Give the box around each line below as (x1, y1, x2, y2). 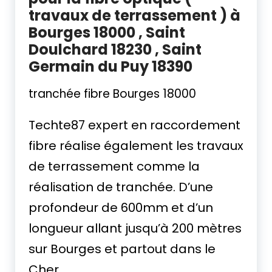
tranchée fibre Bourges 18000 (29, 86, 196, 102)
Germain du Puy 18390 (29, 56, 192, 76)
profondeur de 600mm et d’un (29, 199, 213, 216)
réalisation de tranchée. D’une (29, 178, 213, 195)
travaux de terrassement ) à (29, 5, 240, 25)
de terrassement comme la (29, 158, 200, 175)
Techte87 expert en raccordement (29, 117, 240, 134)
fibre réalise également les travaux (29, 137, 243, 154)
